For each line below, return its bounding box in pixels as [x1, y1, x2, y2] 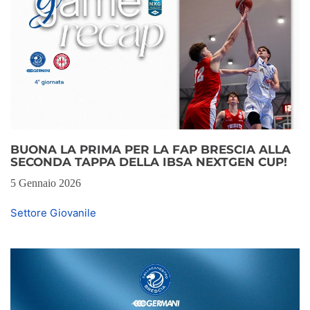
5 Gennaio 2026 [10, 176, 81, 189]
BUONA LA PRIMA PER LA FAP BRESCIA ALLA [10, 142, 291, 156]
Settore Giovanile [10, 206, 96, 219]
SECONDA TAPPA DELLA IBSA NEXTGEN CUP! [10, 154, 287, 169]
